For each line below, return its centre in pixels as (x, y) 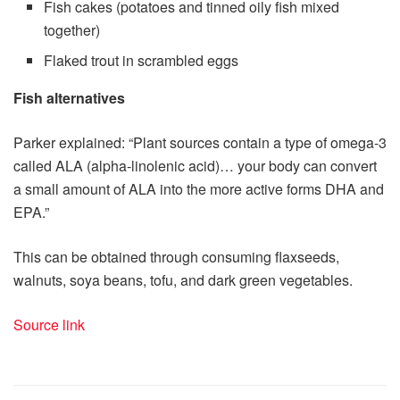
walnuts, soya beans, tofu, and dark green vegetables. (183, 280)
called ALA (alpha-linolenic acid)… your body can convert (195, 166)
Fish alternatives (69, 98)
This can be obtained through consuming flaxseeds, (176, 257)
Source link (49, 325)
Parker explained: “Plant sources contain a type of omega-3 (200, 143)
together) (72, 30)
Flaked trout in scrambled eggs (142, 61)
